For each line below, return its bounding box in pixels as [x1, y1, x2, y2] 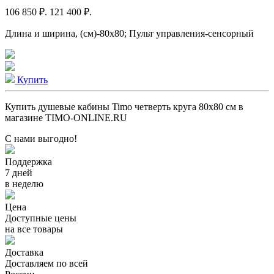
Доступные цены [5, 212, 76, 223]
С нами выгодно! [5, 133, 77, 144]
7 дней [5, 167, 32, 178]
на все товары [5, 223, 63, 234]
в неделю [5, 178, 43, 189]
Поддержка [5, 156, 52, 167]
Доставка [5, 246, 43, 257]
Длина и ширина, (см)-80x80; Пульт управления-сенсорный [5, 28, 254, 39]
